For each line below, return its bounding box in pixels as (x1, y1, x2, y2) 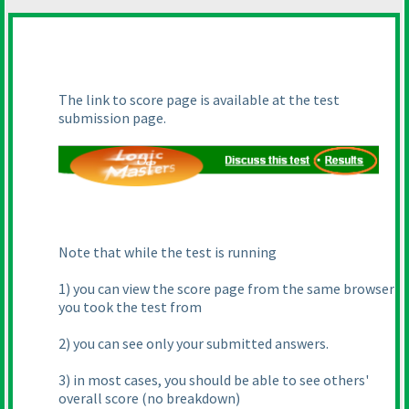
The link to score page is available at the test (58, 90, 340, 110)
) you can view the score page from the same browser (66, 279, 394, 299)
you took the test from (58, 298, 202, 317)
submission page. (58, 109, 166, 128)
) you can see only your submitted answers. (66, 334, 329, 353)
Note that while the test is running (58, 243, 277, 262)
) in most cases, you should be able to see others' (66, 371, 369, 390)
